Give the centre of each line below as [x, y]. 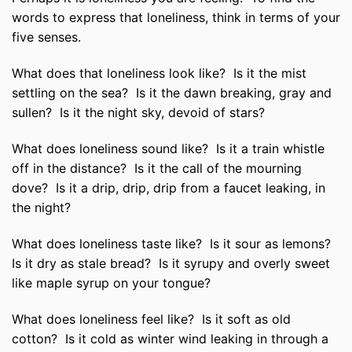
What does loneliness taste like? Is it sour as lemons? [173, 243]
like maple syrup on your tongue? [111, 282]
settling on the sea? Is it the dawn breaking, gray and [172, 93]
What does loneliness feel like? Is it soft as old [151, 319]
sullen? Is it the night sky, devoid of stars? [138, 113]
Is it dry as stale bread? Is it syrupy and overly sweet [171, 263]
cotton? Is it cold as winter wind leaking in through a [170, 338]
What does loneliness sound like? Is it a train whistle [168, 148]
